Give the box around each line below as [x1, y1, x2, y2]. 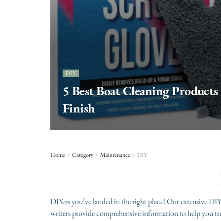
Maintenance [100, 151, 130, 159]
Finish [63, 99, 95, 116]
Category [72, 151, 93, 159]
